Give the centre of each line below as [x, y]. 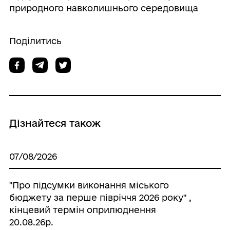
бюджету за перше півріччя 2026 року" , [100, 197]
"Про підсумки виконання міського [89, 185]
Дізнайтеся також [55, 123]
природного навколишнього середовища [103, 8]
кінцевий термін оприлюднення [82, 210]
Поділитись [35, 41]
